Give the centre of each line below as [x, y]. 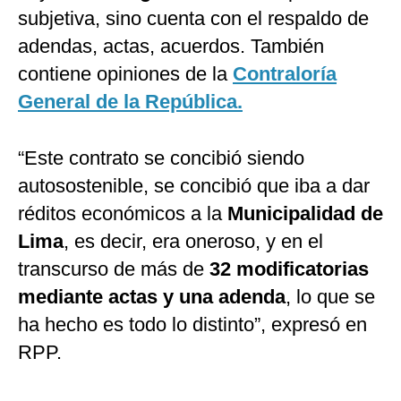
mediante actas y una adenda [152, 297]
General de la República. [130, 102]
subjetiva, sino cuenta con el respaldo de [193, 19]
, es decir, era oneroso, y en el [193, 242]
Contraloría [285, 74]
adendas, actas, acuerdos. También [171, 47]
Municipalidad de [305, 214]
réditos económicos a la [123, 214]
